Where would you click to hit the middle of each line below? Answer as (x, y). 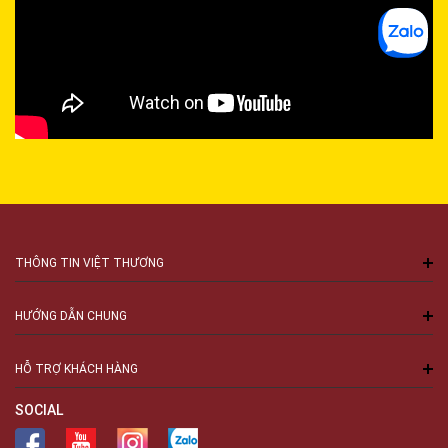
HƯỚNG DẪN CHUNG (71, 316)
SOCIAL (39, 410)
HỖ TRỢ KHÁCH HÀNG (76, 369)
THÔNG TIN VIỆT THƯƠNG (89, 263)
